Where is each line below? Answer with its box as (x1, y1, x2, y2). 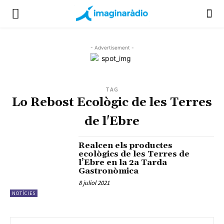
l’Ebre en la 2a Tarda (78, 157, 167, 167)
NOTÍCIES (12, 190, 35, 197)
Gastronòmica (78, 166, 139, 176)
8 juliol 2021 (78, 178, 110, 187)
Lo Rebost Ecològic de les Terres (12, 95, 212, 110)
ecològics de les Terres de (78, 149, 190, 159)
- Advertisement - (90, 44, 134, 50)
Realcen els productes (78, 140, 173, 150)
